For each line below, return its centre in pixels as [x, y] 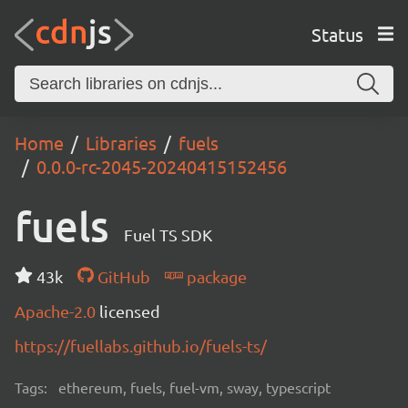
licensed [130, 311]
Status [337, 34]
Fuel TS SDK [168, 235]
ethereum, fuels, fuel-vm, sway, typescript [194, 387]
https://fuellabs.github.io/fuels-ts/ [141, 346]
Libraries [121, 143]
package [214, 276]
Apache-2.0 [57, 311]
